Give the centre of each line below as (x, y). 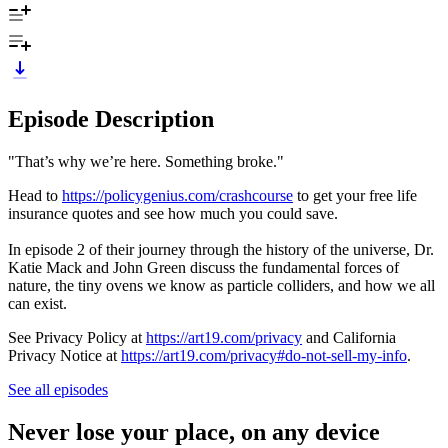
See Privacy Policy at (77, 337)
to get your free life (355, 195)
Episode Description (111, 118)
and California (349, 337)
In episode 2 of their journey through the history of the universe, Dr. (221, 249)
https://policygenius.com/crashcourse (177, 195)
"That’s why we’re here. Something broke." (146, 161)
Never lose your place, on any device (194, 431)
